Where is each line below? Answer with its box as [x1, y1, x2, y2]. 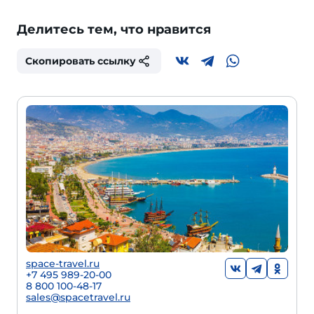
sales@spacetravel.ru [26, 291, 130, 304]
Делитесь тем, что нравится [17, 22, 211, 37]
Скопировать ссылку [25, 55, 136, 67]
